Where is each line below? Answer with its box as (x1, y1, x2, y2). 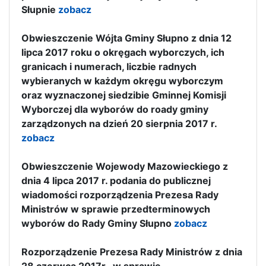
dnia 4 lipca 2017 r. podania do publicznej (21, 174, 211, 186)
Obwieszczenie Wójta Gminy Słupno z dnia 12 (21, 31, 232, 44)
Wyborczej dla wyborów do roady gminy (21, 103, 208, 115)
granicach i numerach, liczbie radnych (21, 60, 197, 72)
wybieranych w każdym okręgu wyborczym (21, 74, 223, 87)
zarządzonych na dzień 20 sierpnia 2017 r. (21, 117, 217, 129)
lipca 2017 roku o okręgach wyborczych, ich (21, 46, 224, 58)
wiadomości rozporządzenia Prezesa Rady (21, 188, 218, 201)
